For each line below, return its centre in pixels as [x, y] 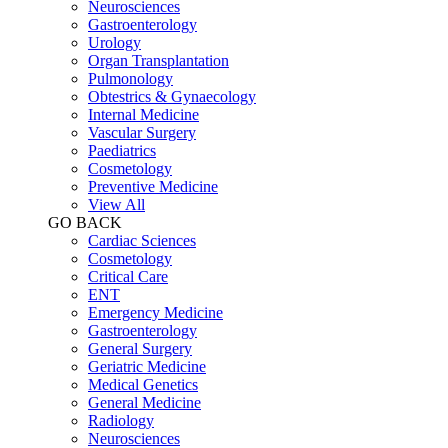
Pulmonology [130, 78]
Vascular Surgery [142, 132]
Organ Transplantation [158, 60]
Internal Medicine [143, 114]
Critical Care [128, 276]
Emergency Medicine [155, 312]
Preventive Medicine [153, 186]
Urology [114, 42]
